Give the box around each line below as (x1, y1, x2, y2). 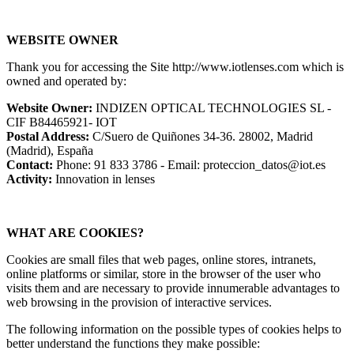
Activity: (6, 172, 52, 186)
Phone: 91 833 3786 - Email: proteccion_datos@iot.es (56, 158, 326, 172)
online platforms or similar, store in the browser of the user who (6, 267, 321, 281)
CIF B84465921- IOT (6, 115, 117, 130)
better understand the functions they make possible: (6, 337, 260, 351)
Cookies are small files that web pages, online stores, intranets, (6, 253, 316, 267)
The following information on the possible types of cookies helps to (6, 322, 341, 337)
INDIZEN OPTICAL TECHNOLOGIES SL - (92, 101, 331, 115)
